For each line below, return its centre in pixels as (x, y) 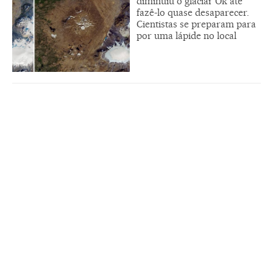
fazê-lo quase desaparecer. (193, 13)
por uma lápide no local (186, 36)
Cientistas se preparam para (196, 24)
